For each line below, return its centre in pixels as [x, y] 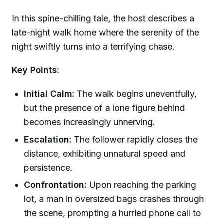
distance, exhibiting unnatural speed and [105, 153]
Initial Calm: [49, 94]
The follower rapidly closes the [135, 139]
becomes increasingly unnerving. [90, 122]
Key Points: [36, 70]
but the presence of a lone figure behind [105, 108]
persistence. [48, 167]
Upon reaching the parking [142, 184]
